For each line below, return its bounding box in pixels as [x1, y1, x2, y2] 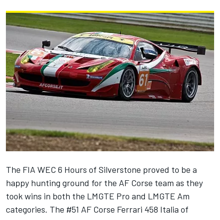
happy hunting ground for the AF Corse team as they [6, 177, 203, 189]
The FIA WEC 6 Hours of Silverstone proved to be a [6, 164, 197, 175]
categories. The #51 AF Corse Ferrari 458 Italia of [6, 204, 189, 215]
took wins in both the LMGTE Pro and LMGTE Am [6, 191, 190, 202]
